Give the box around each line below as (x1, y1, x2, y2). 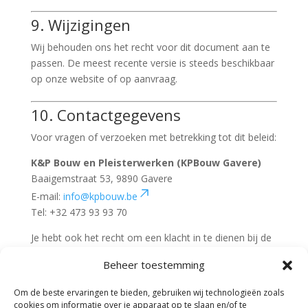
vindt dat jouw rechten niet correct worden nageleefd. (30, 280, 269, 294)
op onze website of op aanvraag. (30, 72, 177, 85)
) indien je (230, 265, 274, 278)
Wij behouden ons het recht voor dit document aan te (30, 41, 270, 54)
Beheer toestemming (103, 258, 205, 272)
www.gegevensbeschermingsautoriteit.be (33, 265, 217, 278)
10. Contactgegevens (30, 104, 181, 125)
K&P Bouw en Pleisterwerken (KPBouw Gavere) (30, 156, 261, 169)
